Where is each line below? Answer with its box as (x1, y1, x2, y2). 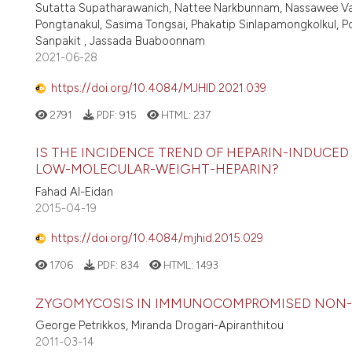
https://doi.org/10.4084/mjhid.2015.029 (51, 231, 263, 246)
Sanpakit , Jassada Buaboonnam (35, 34, 205, 49)
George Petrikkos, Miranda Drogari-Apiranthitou (35, 317, 284, 332)
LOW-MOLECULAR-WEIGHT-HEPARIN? (35, 161, 279, 178)
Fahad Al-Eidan (35, 184, 113, 199)
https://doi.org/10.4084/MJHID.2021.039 (51, 80, 266, 95)
